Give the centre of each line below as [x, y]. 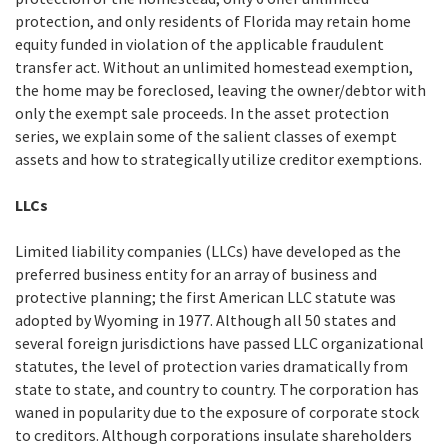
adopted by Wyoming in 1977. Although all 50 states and [205, 319]
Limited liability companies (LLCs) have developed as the [208, 250]
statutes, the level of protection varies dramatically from [211, 365]
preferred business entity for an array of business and [196, 273]
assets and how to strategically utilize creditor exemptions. [218, 158]
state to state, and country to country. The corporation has [217, 388]
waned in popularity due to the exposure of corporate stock [217, 411]
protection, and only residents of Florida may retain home [213, 20]
